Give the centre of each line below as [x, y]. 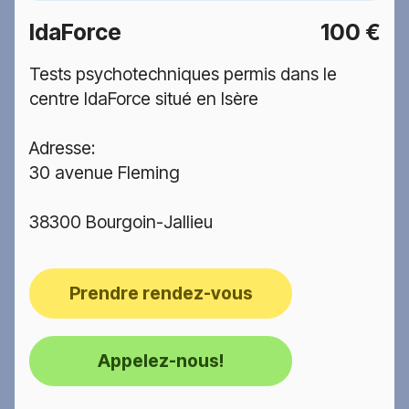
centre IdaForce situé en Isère [144, 99]
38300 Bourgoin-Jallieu [121, 222]
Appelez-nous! [161, 361]
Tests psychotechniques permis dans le [183, 74]
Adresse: [62, 148]
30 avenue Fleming [105, 173]
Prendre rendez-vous [161, 293]
